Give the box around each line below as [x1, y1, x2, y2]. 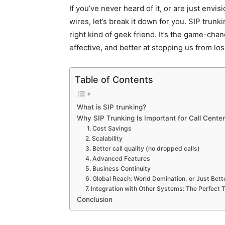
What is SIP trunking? [75, 102, 146, 111]
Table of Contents [75, 74, 153, 85]
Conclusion [75, 195, 113, 203]
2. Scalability [85, 134, 125, 142]
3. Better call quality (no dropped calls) [85, 144, 200, 152]
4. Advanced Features [85, 154, 152, 162]
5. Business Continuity [85, 164, 153, 172]
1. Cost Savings [85, 124, 134, 132]
